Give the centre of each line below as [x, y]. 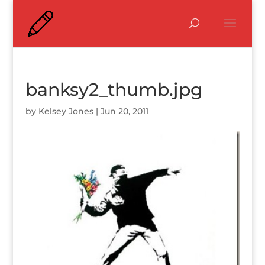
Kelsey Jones [66, 111]
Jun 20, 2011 [124, 111]
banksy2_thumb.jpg [114, 90]
